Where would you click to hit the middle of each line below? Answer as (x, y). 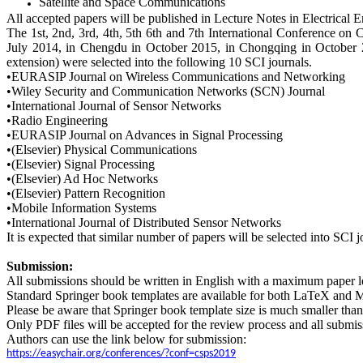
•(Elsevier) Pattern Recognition (86, 194)
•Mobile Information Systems (81, 208)
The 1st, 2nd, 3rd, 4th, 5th (76, 33)
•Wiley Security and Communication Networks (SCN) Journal (166, 92)
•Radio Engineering (57, 121)
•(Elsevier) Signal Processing (81, 164)
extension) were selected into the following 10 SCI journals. (159, 62)
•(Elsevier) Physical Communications (102, 150)
